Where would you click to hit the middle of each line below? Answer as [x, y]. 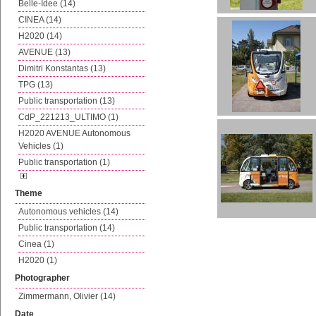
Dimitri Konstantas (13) [62, 68]
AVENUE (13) [44, 52]
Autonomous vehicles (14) [68, 212]
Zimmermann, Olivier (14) [67, 296]
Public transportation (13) [67, 101]
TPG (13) [36, 85]
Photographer [42, 278]
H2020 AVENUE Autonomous [74, 133]
